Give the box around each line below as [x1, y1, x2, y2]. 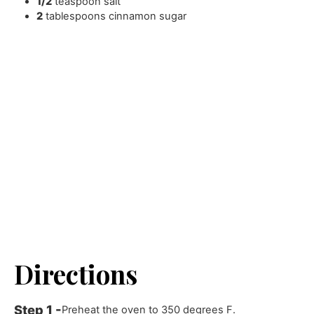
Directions [14, 256, 138, 291]
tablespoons [46, 9, 107, 22]
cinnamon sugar [109, 9, 187, 22]
